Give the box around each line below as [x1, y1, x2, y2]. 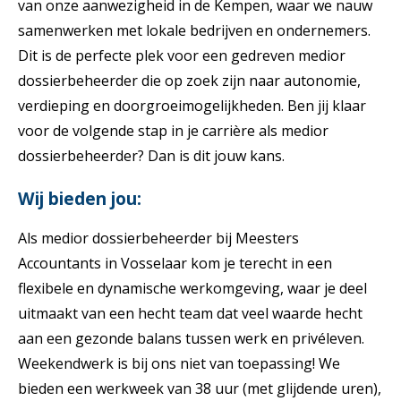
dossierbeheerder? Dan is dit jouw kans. [18, 145, 285, 166]
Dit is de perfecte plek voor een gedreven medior [18, 45, 346, 65]
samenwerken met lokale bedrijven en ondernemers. [18, 20, 371, 40]
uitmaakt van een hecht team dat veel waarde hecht [18, 303, 363, 323]
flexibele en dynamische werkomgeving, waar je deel [18, 277, 367, 298]
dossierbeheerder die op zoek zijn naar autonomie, [18, 70, 361, 90]
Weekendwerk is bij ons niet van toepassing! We [18, 353, 340, 373]
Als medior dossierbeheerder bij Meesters [18, 227, 299, 248]
